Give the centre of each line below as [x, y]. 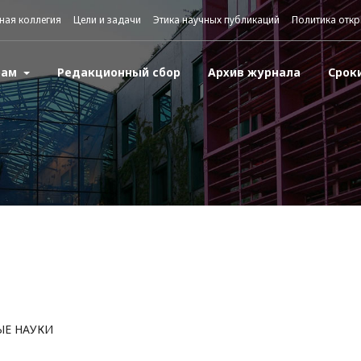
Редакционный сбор [118, 72]
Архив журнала [254, 72]
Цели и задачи [107, 20]
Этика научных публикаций [216, 20]
